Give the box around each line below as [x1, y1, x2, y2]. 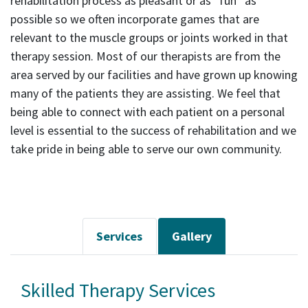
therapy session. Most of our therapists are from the [10, 48, 280, 65]
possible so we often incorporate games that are [10, 11, 259, 27]
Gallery [171, 228, 212, 245]
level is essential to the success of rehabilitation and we [10, 122, 296, 139]
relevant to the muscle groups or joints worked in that [10, 30, 288, 46]
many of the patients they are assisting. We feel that [10, 85, 280, 102]
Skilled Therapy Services [21, 278, 215, 303]
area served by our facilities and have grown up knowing [10, 67, 298, 83]
